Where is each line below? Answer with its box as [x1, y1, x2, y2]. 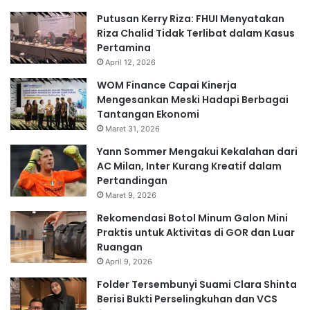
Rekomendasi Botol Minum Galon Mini [97, 211, 288, 226]
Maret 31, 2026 [105, 124, 160, 134]
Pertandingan [97, 174, 167, 188]
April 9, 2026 [105, 257, 152, 267]
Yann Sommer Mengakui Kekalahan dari [97, 145, 298, 159]
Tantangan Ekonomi [97, 107, 199, 122]
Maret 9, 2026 [105, 190, 156, 201]
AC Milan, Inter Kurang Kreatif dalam [97, 159, 282, 174]
